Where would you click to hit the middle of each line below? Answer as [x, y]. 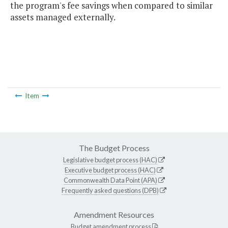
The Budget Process [114, 148]
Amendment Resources [114, 214]
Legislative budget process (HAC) [110, 160]
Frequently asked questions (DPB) [110, 190]
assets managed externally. [63, 17]
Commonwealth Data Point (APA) [110, 180]
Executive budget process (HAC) [110, 170]
